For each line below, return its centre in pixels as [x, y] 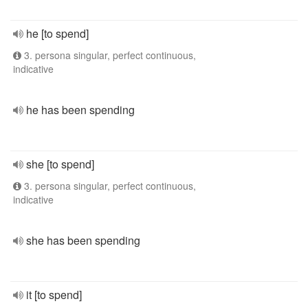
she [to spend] [60, 164]
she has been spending [83, 240]
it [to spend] [54, 295]
